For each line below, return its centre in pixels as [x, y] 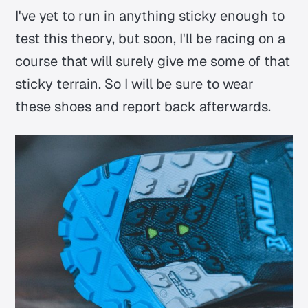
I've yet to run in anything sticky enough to [150, 16]
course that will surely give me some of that [153, 62]
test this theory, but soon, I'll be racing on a [151, 39]
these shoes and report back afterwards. [143, 107]
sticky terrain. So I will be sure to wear [135, 84]
